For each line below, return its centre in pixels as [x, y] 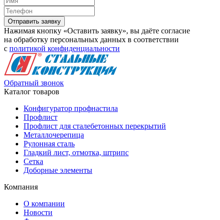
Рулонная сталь [49, 143]
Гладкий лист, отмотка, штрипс [76, 152]
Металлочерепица [54, 135]
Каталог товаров [32, 91]
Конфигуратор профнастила [71, 108]
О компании [44, 203]
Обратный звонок [34, 82]
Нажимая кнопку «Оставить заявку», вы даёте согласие [97, 30]
